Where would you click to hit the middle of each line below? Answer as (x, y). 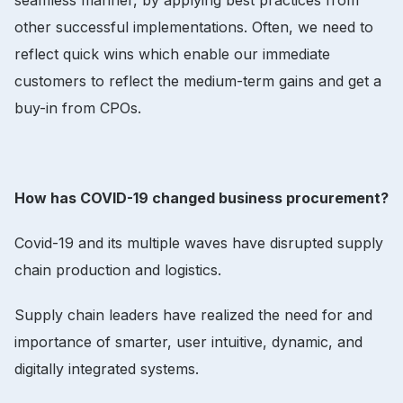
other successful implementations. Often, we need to (194, 27)
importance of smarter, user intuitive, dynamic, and (188, 341)
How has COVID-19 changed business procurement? (201, 197)
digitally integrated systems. (107, 368)
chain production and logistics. (118, 269)
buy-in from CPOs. (80, 107)
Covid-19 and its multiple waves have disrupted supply (199, 242)
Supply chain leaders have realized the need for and (193, 314)
